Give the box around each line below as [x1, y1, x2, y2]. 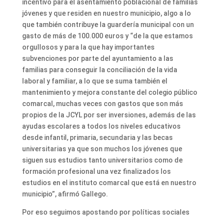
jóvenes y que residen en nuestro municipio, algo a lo [22, 9, 191, 18]
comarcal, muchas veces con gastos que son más [22, 100, 183, 108]
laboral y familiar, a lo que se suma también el [22, 77, 167, 85]
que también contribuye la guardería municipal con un [22, 21, 194, 29]
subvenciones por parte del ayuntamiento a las [22, 55, 173, 63]
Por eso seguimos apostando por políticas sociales [22, 208, 190, 217]
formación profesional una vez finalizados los [22, 167, 171, 176]
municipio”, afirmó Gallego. [22, 190, 108, 198]
